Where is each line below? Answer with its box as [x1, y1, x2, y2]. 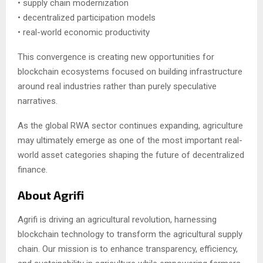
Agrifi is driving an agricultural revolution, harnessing [18, 214, 217, 225]
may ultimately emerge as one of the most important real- [18, 135, 242, 146]
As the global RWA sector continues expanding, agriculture [18, 120, 243, 131]
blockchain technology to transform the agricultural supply [18, 229, 242, 240]
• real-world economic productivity [18, 27, 150, 38]
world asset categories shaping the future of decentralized [18, 150, 244, 161]
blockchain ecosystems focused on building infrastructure [18, 66, 242, 77]
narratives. [18, 96, 58, 107]
